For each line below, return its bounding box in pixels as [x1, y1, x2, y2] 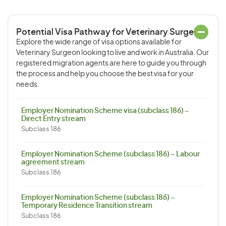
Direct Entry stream [21, 116, 86, 123]
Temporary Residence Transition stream [21, 202, 152, 209]
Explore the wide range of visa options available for [16, 39, 182, 46]
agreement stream [21, 159, 85, 166]
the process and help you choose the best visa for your [16, 71, 194, 78]
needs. [16, 81, 39, 88]
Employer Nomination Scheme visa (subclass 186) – [21, 107, 189, 115]
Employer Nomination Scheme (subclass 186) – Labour [21, 151, 200, 158]
